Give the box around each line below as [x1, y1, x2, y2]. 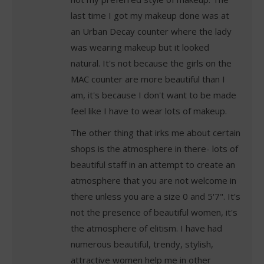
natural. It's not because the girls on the [71, 57, 232, 69]
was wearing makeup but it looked [71, 41, 209, 53]
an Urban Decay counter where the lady [71, 25, 232, 37]
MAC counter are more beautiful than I [71, 72, 225, 85]
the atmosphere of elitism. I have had [71, 222, 222, 234]
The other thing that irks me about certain [71, 126, 240, 138]
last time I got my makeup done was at [71, 9, 229, 21]
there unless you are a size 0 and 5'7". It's [71, 190, 240, 202]
